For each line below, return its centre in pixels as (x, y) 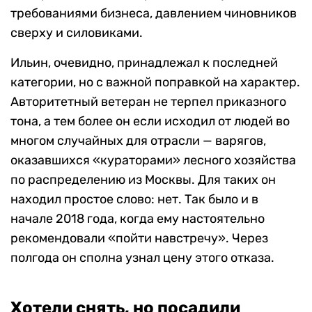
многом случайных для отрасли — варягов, (138, 140)
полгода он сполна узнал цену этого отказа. (142, 257)
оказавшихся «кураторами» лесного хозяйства (153, 160)
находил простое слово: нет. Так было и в (134, 199)
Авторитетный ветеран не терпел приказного (148, 101)
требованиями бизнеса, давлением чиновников (154, 13)
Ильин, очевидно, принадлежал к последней (144, 62)
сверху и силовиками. (77, 32)
